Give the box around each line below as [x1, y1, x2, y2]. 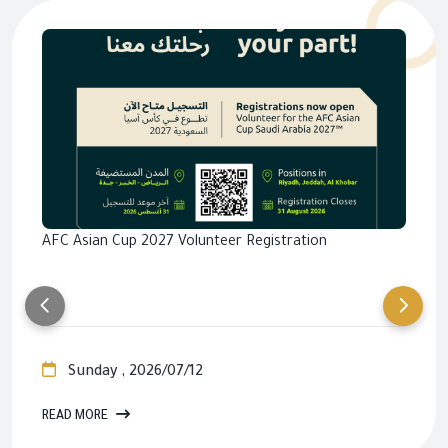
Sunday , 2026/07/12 [64, 365, 203, 382]
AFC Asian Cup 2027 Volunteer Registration [42, 235, 327, 251]
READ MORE [42, 409, 111, 424]
